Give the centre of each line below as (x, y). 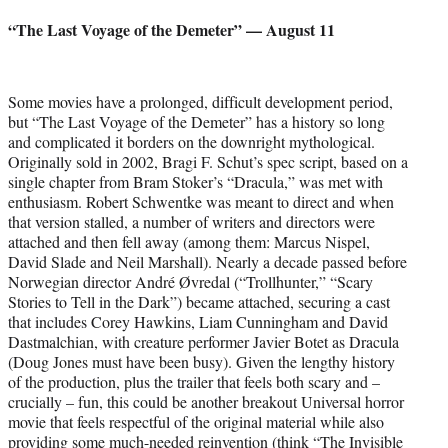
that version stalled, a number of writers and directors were (191, 221)
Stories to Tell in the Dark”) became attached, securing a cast (199, 301)
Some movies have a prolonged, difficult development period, (200, 101)
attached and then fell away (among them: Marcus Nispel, (189, 241)
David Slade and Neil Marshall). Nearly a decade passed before (207, 261)
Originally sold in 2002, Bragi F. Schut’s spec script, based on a (208, 161)
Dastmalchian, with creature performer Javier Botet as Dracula (203, 341)
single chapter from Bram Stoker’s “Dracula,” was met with (195, 181)
